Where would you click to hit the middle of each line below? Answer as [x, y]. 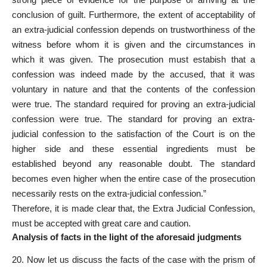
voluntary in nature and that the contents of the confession [133, 89]
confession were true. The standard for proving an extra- [133, 119]
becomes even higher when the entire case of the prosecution [133, 179]
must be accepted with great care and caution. [101, 223]
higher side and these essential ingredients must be [133, 149]
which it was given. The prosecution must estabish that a [133, 60]
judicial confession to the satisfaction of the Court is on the [133, 134]
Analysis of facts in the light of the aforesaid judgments [127, 237]
